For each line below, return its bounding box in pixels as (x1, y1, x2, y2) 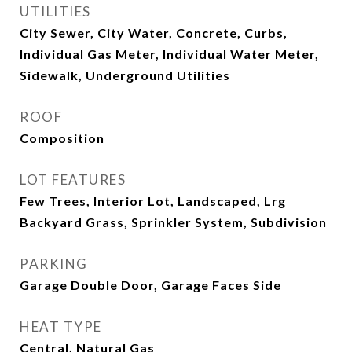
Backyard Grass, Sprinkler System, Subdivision (20, 214, 327, 229)
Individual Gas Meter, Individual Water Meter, (20, 46, 319, 61)
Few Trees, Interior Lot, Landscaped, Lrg (20, 193, 286, 208)
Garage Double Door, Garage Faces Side (20, 277, 281, 292)
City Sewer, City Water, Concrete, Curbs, (20, 25, 288, 40)
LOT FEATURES (20, 171, 126, 188)
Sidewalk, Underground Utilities (20, 68, 230, 82)
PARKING (20, 255, 88, 272)
